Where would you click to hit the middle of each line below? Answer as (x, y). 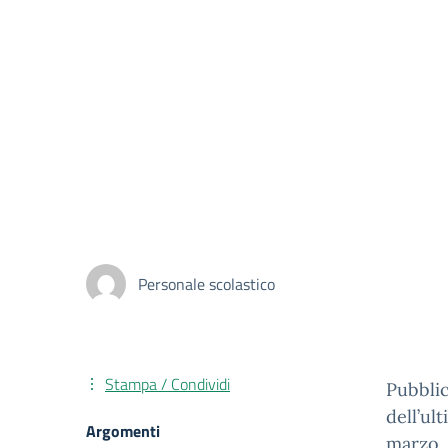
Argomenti (123, 431)
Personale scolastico (206, 284)
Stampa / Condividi (167, 384)
